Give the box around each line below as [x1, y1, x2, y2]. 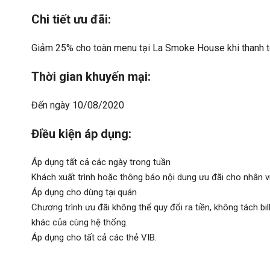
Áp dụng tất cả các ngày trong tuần [31, 157, 171, 168]
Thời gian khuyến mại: [31, 69, 151, 84]
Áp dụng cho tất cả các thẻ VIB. [31, 232, 157, 243]
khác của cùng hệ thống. [31, 217, 128, 228]
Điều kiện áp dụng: [31, 127, 131, 141]
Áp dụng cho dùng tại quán [31, 187, 137, 198]
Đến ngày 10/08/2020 [31, 99, 124, 111]
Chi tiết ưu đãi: [31, 12, 111, 27]
